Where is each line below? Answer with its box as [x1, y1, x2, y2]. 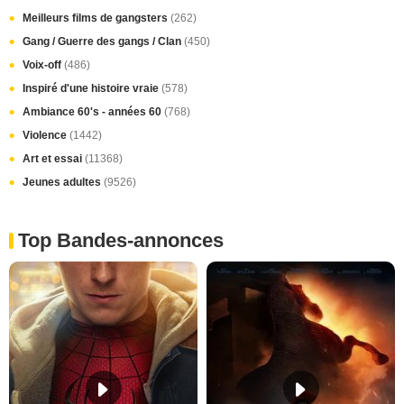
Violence [23, 128, 69, 142]
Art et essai [23, 151, 85, 165]
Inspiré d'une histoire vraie [23, 81, 161, 95]
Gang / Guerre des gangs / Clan [23, 34, 184, 48]
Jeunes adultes [23, 175, 104, 188]
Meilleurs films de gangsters [23, 11, 170, 24]
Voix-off [23, 58, 64, 71]
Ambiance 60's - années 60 [23, 105, 164, 118]
